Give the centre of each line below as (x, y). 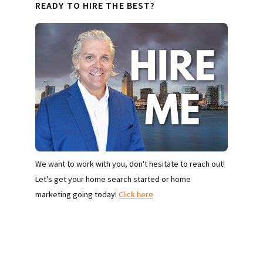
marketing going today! (77, 194)
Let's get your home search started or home (113, 179)
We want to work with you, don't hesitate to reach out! (130, 163)
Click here (136, 194)
